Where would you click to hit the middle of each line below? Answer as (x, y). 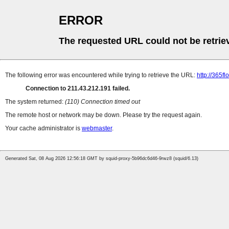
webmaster (97, 129)
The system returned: (35, 102)
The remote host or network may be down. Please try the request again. (104, 115)
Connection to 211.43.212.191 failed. (78, 89)
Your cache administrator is (43, 129)
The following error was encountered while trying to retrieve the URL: (101, 75)
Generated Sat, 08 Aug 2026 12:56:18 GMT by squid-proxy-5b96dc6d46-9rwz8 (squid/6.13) (102, 159)
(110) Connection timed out (102, 102)
